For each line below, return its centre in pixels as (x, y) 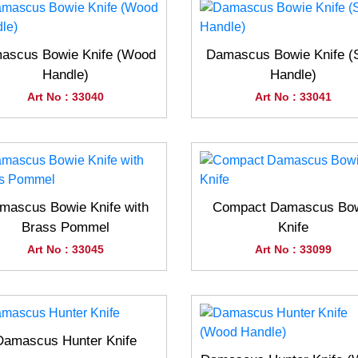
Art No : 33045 (65, 249)
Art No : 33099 (293, 249)
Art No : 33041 (293, 97)
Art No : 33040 (65, 97)
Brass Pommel (65, 227)
